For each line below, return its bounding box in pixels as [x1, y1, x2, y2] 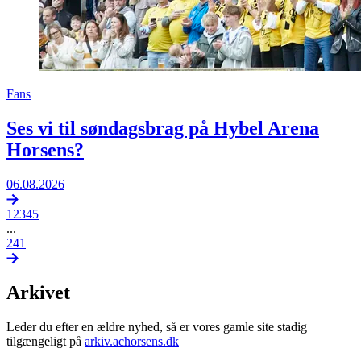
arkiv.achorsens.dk [85, 334, 179, 349]
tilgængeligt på [6, 334, 85, 349]
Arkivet [6, 282, 70, 304]
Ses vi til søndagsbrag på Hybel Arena [6, 117, 319, 139]
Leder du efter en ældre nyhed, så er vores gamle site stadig [6, 320, 307, 334]
